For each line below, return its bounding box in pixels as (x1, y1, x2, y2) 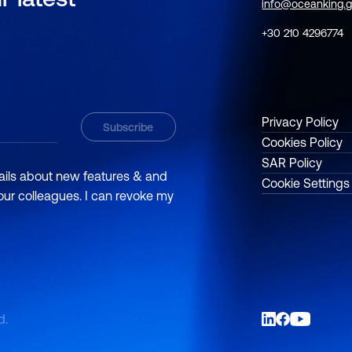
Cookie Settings (262, 176, 350, 191)
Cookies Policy (262, 135, 343, 150)
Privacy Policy (262, 115, 339, 130)
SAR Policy (262, 156, 323, 170)
